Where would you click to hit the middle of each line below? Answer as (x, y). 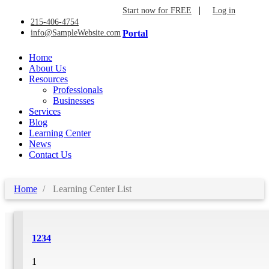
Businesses (74, 100)
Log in (224, 11)
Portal (135, 34)
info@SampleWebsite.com (76, 33)
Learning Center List (91, 189)
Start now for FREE (157, 11)
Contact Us (50, 154)
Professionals (78, 89)
